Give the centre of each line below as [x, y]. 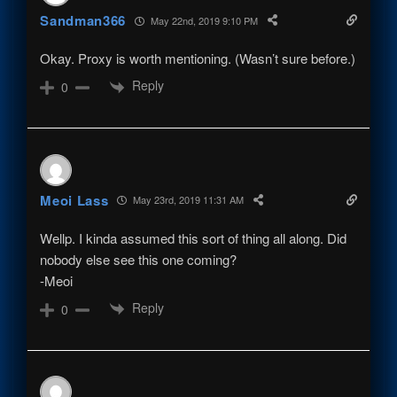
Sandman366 [83, 21]
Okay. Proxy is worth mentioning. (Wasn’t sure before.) [198, 58]
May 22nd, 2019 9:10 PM [203, 20]
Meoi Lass [74, 200]
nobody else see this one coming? [139, 259]
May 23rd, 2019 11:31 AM [187, 200]
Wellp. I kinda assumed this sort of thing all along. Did [194, 237]
